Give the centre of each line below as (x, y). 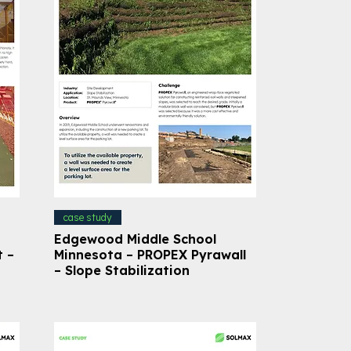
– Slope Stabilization (121, 270)
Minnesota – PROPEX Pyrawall (150, 254)
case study (87, 217)
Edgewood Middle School (135, 239)
